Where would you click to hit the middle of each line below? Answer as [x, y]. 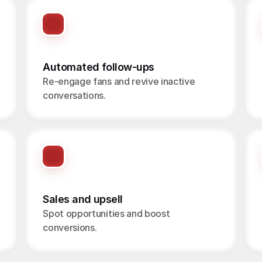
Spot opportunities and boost [106, 213]
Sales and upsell [83, 199]
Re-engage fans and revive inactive [119, 81]
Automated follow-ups [99, 67]
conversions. [70, 227]
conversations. [74, 95]
